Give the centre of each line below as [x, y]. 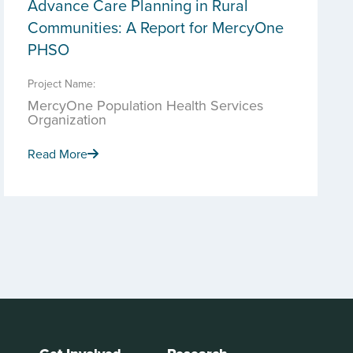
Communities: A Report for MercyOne [156, 27]
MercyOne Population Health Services [145, 105]
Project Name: [61, 84]
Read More [58, 154]
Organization [67, 119]
